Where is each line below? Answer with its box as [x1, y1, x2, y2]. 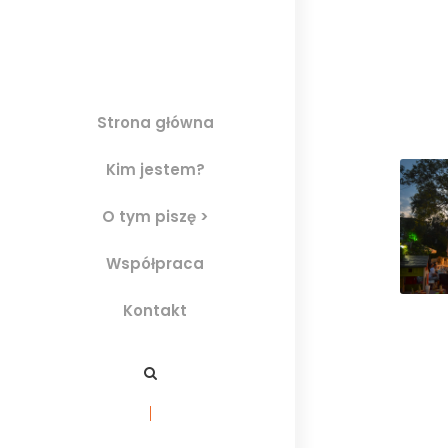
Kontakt [123, 300, 187, 322]
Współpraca [106, 253, 204, 275]
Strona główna [96, 112, 214, 134]
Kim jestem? [105, 159, 205, 181]
